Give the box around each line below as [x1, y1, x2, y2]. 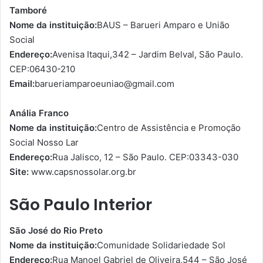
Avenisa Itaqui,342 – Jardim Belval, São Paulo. [52, 48, 243, 60]
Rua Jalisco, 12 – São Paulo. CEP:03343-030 [52, 151, 238, 163]
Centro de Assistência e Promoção [97, 122, 241, 133]
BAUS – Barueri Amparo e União [97, 19, 230, 31]
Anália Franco [9, 107, 69, 119]
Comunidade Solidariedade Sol [97, 240, 225, 251]
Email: [9, 77, 35, 89]
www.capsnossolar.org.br [29, 166, 136, 177]
